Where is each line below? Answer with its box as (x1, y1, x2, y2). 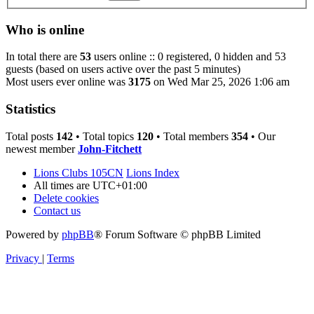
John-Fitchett (78, 142, 142, 155)
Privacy (6, 252, 39, 264)
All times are (34, 179, 93, 191)
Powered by (6, 228, 62, 240)
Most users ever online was (6, 76, 128, 88)
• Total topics (73, 130, 137, 142)
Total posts (6, 130, 56, 142)
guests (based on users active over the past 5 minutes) (6, 63, 240, 76)
